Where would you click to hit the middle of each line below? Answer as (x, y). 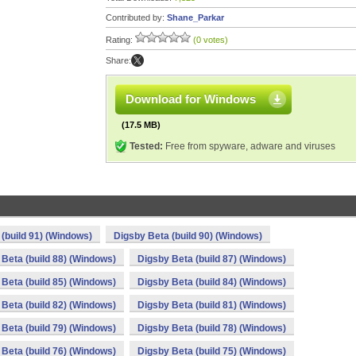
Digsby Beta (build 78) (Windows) (212, 328)
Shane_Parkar (195, 17)
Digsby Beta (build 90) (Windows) (188, 236)
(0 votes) (211, 40)
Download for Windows (191, 99)
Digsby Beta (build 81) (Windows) (212, 305)
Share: (118, 60)
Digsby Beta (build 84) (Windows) (212, 282)
